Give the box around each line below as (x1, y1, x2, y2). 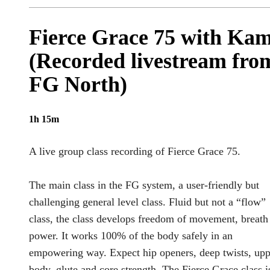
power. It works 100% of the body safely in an (29, 230, 233, 242)
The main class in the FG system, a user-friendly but (29, 179, 259, 192)
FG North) (29, 72, 127, 96)
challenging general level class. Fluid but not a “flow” (29, 196, 266, 209)
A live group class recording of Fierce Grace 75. (29, 145, 240, 158)
